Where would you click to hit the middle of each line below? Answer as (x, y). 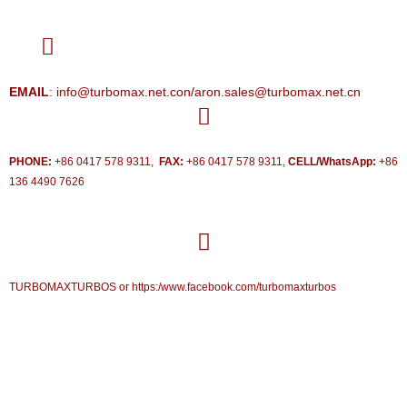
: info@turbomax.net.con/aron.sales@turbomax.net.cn (205, 91)
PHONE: (30, 162)
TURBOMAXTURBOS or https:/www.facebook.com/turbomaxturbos (173, 287)
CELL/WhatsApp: (332, 162)
